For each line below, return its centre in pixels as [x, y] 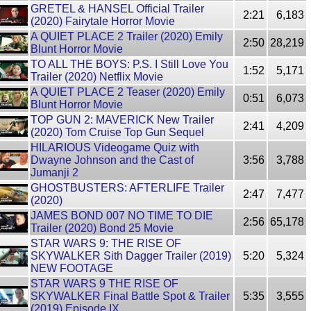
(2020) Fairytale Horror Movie [103, 21]
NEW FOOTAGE [72, 268]
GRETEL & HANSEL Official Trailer [117, 9]
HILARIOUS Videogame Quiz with [115, 148]
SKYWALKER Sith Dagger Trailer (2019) [131, 256]
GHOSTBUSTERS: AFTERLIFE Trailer [127, 188]
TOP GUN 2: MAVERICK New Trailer [122, 120]
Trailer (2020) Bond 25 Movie [102, 228]
